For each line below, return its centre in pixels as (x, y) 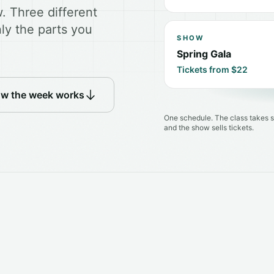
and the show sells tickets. (209, 128)
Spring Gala (204, 54)
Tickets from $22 (213, 69)
